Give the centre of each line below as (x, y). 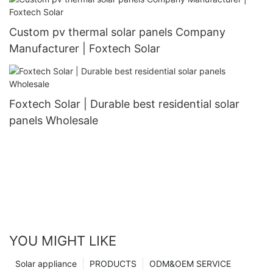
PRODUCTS (113, 263)
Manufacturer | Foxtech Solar (85, 48)
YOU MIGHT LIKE (63, 240)
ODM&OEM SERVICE (190, 263)
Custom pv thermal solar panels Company (117, 32)
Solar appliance (46, 263)
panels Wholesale (54, 120)
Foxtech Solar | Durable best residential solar (124, 104)
